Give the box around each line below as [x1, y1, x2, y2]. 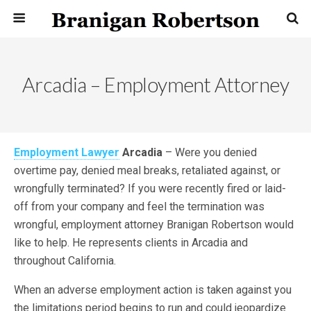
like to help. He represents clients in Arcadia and [14, 236, 248, 249]
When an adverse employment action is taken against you [14, 283, 292, 296]
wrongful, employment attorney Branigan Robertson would [14, 218, 294, 231]
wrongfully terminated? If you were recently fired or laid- [14, 182, 286, 195]
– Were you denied [162, 146, 257, 159]
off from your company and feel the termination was [14, 200, 264, 213]
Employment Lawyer [14, 146, 119, 159]
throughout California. [14, 254, 116, 267]
